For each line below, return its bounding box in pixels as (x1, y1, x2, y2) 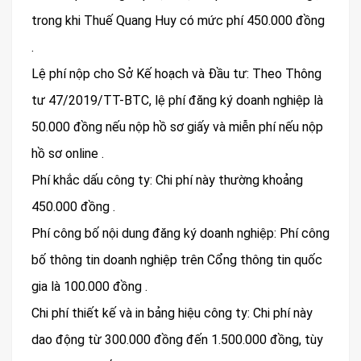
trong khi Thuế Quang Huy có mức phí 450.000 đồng (31, 13, 325, 29)
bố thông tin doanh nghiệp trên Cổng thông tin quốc (31, 252, 322, 268)
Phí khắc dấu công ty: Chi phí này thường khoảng (31, 172, 303, 189)
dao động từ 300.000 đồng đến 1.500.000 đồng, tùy (31, 332, 323, 348)
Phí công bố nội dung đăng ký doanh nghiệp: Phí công (31, 226, 330, 242)
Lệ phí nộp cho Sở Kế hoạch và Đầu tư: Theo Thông (31, 66, 322, 82)
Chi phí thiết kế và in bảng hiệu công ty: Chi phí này (31, 305, 313, 322)
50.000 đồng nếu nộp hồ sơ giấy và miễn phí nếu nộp (31, 119, 323, 135)
